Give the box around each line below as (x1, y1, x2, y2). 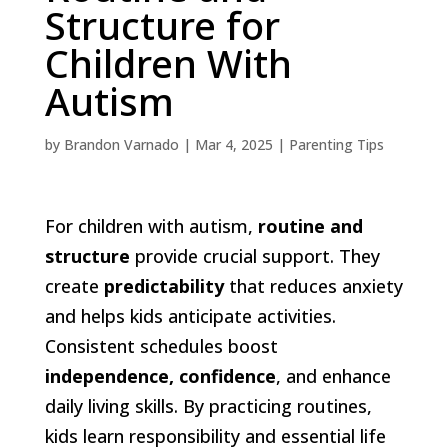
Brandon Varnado (63, 134, 179, 154)
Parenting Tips (288, 134, 384, 154)
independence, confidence (44, 363, 276, 388)
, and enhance (275, 363, 391, 388)
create (44, 273, 104, 298)
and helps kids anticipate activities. (44, 303, 336, 328)
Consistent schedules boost (44, 333, 278, 358)
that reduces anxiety (223, 273, 403, 298)
